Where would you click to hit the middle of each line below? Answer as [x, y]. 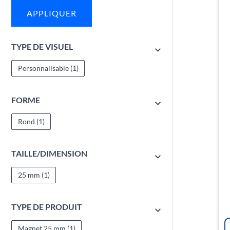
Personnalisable [43, 68]
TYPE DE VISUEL [42, 46]
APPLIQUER [52, 13]
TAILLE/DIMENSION [49, 153]
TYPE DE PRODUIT [47, 206]
